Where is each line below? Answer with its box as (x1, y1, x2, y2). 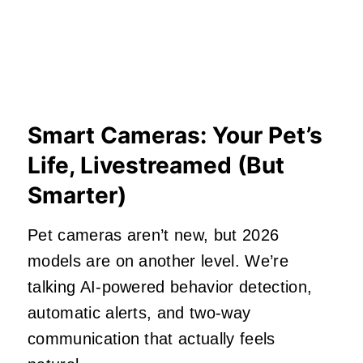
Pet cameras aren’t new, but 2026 (28, 226, 280, 245)
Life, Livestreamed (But (28, 152, 284, 180)
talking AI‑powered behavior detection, (28, 278, 313, 297)
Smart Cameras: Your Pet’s (28, 122, 322, 150)
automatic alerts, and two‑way (28, 304, 251, 322)
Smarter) (28, 181, 126, 210)
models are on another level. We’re (28, 252, 288, 271)
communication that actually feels (28, 330, 275, 348)
